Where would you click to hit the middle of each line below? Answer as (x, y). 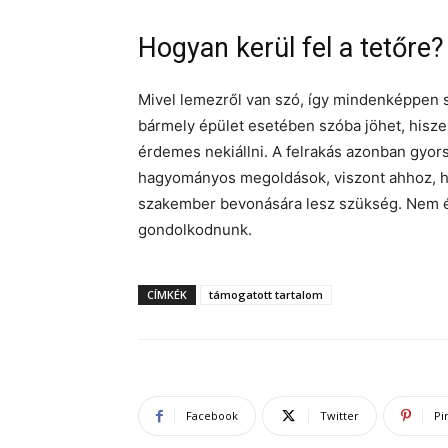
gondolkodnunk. (195, 229)
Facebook (212, 415)
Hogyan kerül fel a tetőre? (291, 48)
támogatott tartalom (266, 294)
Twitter (339, 415)
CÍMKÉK (167, 294)
